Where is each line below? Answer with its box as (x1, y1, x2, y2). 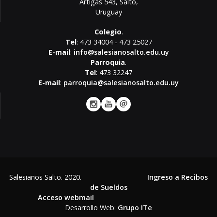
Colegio (94, 27, 122, 37)
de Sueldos (90, 183, 127, 192)
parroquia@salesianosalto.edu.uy (63, 78, 179, 88)
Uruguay (95, 7, 122, 17)
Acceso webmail (38, 193, 94, 202)
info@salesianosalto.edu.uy (73, 47, 169, 57)
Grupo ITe (118, 203, 152, 213)
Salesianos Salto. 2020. (9, 172, 147, 182)
